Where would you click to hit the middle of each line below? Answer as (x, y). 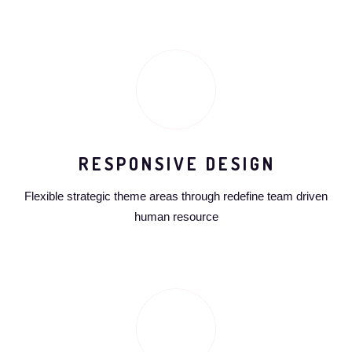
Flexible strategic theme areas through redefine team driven (176, 196)
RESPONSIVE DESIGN (177, 163)
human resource (176, 216)
